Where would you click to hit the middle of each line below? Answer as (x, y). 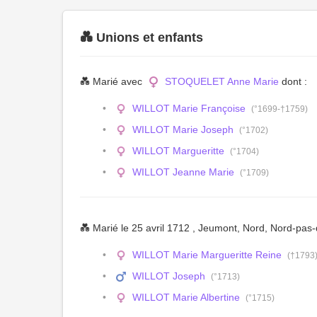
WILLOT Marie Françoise (189, 108)
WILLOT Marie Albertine (186, 297)
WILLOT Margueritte (178, 151)
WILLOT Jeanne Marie (183, 172)
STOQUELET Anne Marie (222, 81)
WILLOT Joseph (168, 276)
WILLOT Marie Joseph (183, 129)
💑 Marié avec (113, 81)
